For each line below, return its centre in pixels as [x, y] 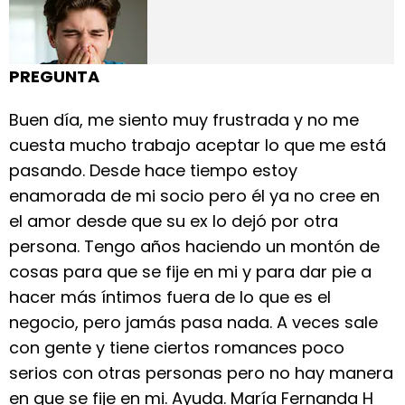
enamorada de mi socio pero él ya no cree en [194, 196]
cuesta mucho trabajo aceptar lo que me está [198, 145]
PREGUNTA [54, 76]
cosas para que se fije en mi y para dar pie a [190, 272]
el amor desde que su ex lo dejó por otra [174, 221]
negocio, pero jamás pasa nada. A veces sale [193, 322]
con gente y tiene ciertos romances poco [177, 348]
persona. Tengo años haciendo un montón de [194, 246]
